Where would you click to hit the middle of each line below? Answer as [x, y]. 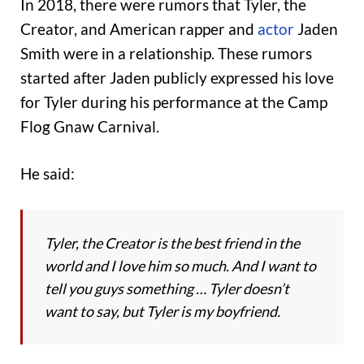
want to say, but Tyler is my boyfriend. [162, 311]
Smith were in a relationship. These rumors [166, 53]
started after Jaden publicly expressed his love [177, 77]
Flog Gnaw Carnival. [90, 126]
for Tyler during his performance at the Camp [174, 102]
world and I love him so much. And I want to [180, 265]
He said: [48, 174]
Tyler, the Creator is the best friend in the [172, 243]
